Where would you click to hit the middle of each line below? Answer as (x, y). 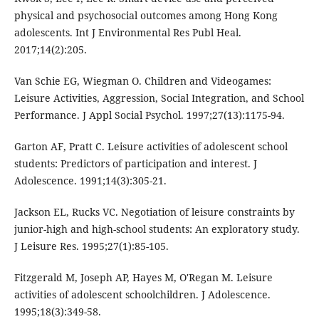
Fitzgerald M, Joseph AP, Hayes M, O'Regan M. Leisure (143, 278)
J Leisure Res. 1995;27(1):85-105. (91, 246)
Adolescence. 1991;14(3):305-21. (90, 181)
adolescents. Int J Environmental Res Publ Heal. (127, 33)
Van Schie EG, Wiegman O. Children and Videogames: (142, 81)
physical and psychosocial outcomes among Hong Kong (146, 16)
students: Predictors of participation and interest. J (135, 164)
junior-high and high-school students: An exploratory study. (157, 229)
